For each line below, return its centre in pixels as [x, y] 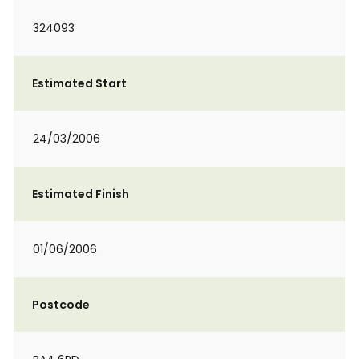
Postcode [61, 305]
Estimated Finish [81, 194]
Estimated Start [79, 83]
